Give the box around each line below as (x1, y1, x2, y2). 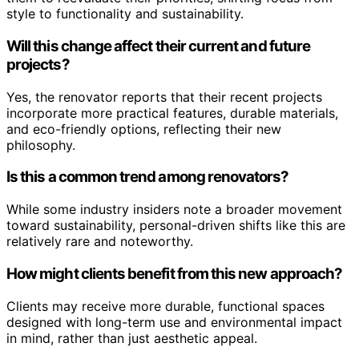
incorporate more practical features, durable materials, (6, 104, 338, 121)
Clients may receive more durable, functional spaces (6, 297, 325, 314)
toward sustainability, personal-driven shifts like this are (6, 217, 345, 234)
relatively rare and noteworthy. (6, 233, 193, 250)
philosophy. (6, 136, 75, 153)
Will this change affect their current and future (6, 36, 311, 55)
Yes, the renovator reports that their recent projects (6, 88, 322, 105)
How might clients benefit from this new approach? (6, 264, 343, 283)
